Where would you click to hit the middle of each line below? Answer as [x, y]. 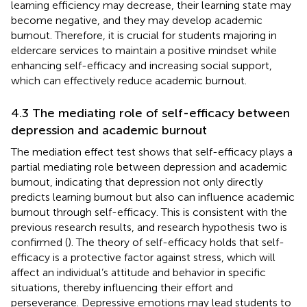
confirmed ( [39, 242]
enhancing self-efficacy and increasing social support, [142, 65]
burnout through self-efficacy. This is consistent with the [149, 212]
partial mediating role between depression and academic [149, 167]
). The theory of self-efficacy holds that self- [176, 242]
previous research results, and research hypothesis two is [149, 227]
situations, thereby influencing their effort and [122, 287]
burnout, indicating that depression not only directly [137, 182]
